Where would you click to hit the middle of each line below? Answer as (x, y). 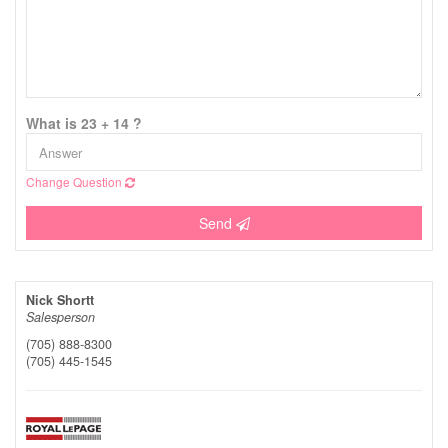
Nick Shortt (60, 300)
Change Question (75, 181)
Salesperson (60, 317)
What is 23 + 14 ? (84, 123)
